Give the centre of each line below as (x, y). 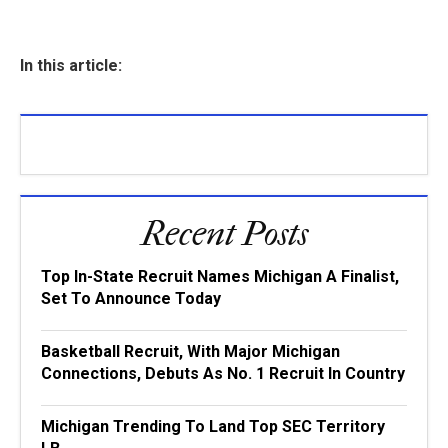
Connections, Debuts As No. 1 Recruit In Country (223, 373)
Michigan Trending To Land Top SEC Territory (213, 426)
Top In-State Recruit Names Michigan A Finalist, (220, 276)
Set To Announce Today (131, 298)
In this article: (71, 65)
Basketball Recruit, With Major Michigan (190, 351)
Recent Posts (224, 234)
